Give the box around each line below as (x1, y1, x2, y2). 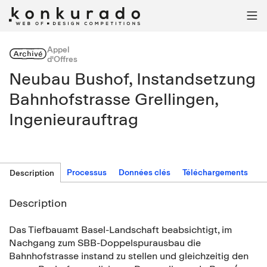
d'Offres (47, 54, 77, 64)
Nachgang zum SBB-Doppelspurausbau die (9, 237, 201, 249)
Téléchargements (182, 167, 248, 177)
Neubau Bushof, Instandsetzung (9, 69, 256, 88)
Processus (67, 167, 107, 177)
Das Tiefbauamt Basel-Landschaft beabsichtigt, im (9, 223, 232, 235)
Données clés (119, 167, 170, 177)
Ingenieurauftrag (9, 109, 138, 129)
